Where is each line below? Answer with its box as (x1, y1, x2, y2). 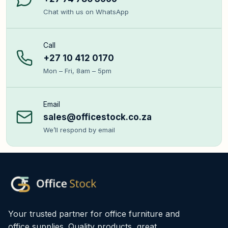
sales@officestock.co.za (43, 112, 152, 123)
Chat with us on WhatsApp (43, 8, 129, 16)
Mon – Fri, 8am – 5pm (43, 67, 111, 75)
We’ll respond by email (43, 126, 115, 134)
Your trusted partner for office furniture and (8, 209, 180, 219)
